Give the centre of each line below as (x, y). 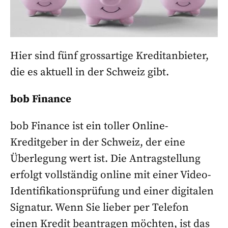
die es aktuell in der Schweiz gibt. (90, 73)
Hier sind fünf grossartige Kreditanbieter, (109, 56)
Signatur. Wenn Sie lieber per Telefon (99, 208)
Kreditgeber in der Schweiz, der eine (98, 143)
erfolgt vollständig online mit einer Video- (111, 175)
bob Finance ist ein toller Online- (89, 126)
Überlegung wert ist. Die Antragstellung (105, 159)
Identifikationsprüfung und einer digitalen (112, 192)
